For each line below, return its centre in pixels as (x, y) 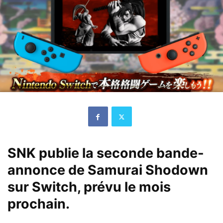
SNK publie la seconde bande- (106, 153)
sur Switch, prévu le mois (89, 187)
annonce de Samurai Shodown (108, 170)
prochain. (39, 204)
